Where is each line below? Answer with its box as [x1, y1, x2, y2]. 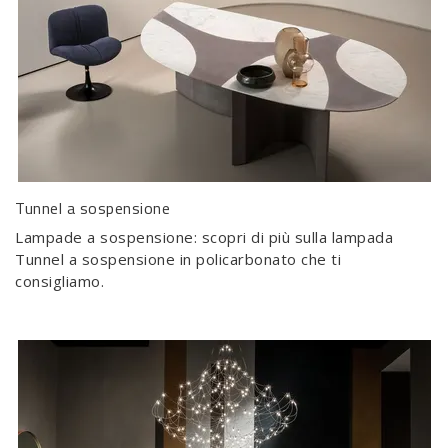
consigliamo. [15, 271, 104, 292]
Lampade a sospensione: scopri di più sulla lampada [15, 227, 393, 248]
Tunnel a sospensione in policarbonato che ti [15, 249, 341, 270]
